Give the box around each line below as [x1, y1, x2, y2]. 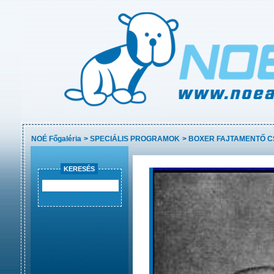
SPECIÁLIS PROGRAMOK [90, 135, 180, 143]
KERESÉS [64, 165, 95, 172]
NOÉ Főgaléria [31, 135, 81, 143]
